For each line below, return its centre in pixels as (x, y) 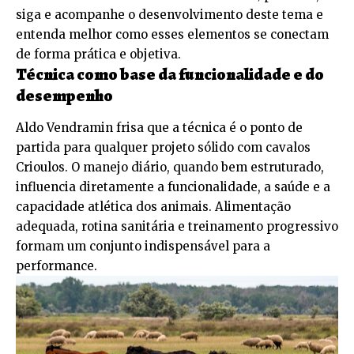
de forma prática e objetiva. (98, 54)
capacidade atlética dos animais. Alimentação (153, 206)
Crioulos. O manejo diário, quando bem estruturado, (170, 167)
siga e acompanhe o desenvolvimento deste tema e (169, 14)
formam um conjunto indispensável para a (143, 246)
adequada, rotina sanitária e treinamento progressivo (177, 226)
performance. (56, 265)
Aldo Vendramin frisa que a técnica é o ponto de (159, 127)
